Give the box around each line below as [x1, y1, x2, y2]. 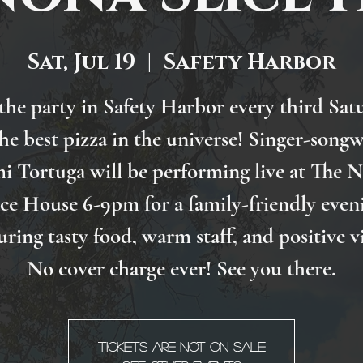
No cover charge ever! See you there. [27, 255, 336, 283]
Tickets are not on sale [98, 340, 265, 353]
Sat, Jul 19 [28, 49, 135, 78]
